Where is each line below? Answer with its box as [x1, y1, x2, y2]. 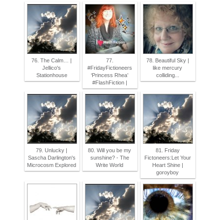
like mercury [153, 65, 182, 71]
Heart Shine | [152, 162, 183, 168]
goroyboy [156, 169, 179, 175]
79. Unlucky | [36, 147, 67, 153]
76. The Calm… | [31, 57, 72, 63]
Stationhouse [36, 72, 67, 78]
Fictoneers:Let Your [144, 155, 191, 161]
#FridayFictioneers [87, 65, 132, 71]
